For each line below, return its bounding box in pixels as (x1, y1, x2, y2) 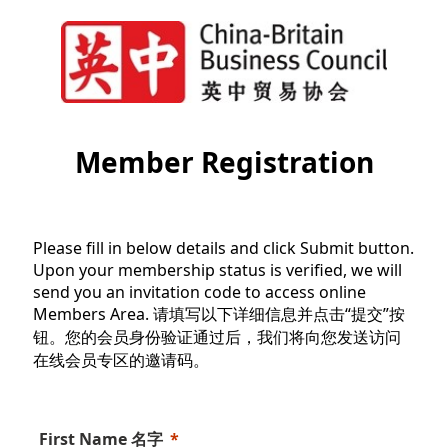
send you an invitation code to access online (33, 281, 366, 303)
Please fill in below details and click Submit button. (33, 237, 414, 259)
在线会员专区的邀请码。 (33, 349, 209, 371)
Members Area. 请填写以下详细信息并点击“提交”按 (33, 303, 405, 325)
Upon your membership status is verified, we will (33, 259, 402, 281)
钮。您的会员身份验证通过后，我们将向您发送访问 (33, 326, 401, 348)
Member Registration (74, 143, 374, 181)
